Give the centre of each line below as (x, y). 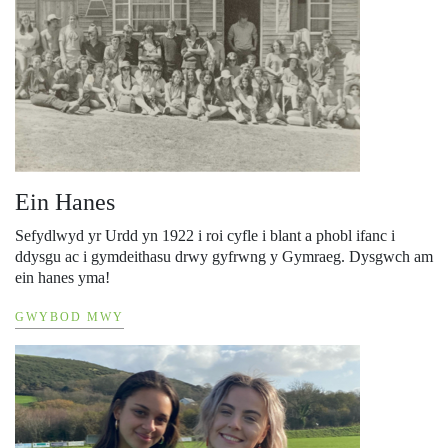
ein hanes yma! (62, 278)
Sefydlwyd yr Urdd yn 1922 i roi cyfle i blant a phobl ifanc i (205, 236)
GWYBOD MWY (69, 317)
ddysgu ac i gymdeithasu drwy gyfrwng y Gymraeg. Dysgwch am (224, 257)
